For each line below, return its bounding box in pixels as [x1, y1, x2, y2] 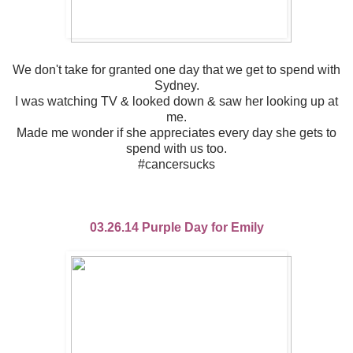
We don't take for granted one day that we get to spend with [13, 63, 340, 77]
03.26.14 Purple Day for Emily [89, 221, 264, 235]
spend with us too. [126, 142, 227, 156]
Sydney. [154, 79, 199, 93]
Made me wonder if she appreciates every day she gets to [17, 126, 336, 140]
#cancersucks [138, 158, 215, 172]
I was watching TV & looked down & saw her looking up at [15, 95, 338, 109]
